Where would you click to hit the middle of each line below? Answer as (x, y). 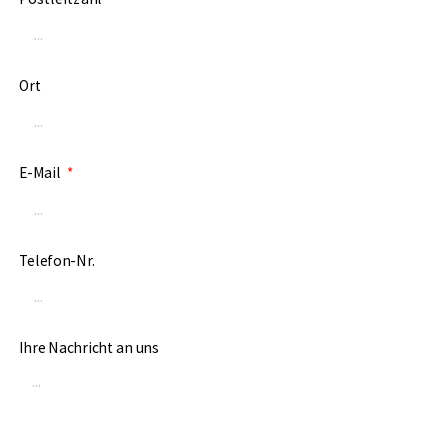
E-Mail (41, 173)
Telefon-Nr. (56, 260)
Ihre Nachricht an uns (88, 347)
